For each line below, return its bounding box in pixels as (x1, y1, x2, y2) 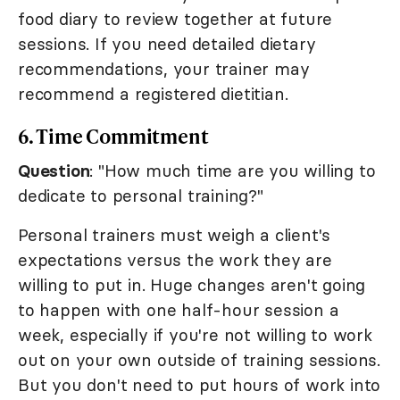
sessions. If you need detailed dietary (18, 33, 316, 55)
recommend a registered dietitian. (18, 83, 288, 105)
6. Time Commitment (18, 122, 209, 151)
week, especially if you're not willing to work (18, 324, 372, 346)
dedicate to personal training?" (18, 185, 263, 207)
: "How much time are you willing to (89, 160, 376, 182)
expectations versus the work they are (18, 249, 332, 271)
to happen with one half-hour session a (18, 299, 339, 321)
